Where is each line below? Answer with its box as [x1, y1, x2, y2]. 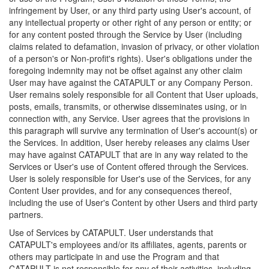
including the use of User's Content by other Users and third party [9, 196, 258, 208]
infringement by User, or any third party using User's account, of [9, 4, 251, 16]
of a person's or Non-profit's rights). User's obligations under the [9, 52, 252, 64]
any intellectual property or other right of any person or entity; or [9, 16, 252, 28]
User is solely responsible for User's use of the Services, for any [9, 172, 251, 184]
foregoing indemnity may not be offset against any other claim [9, 64, 243, 76]
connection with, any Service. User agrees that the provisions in [9, 112, 250, 124]
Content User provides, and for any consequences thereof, [9, 184, 232, 196]
